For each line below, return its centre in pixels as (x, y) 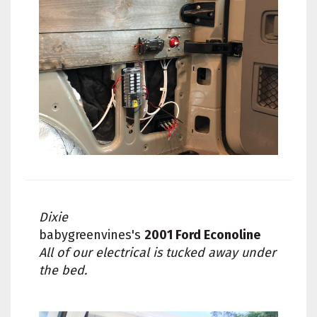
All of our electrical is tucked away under (157, 252)
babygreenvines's (92, 235)
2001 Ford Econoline (202, 235)
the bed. (63, 270)
